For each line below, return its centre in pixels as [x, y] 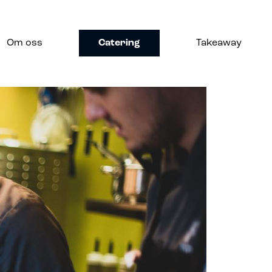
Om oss [25, 43]
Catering [119, 43]
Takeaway [219, 43]
